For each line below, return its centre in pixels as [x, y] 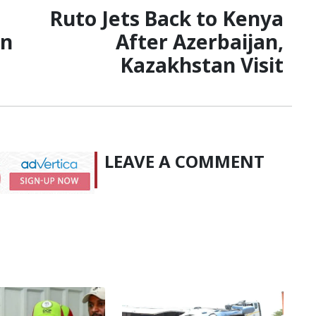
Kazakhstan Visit [202, 65]
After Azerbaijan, [200, 41]
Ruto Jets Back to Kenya [167, 18]
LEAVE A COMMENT [184, 161]
